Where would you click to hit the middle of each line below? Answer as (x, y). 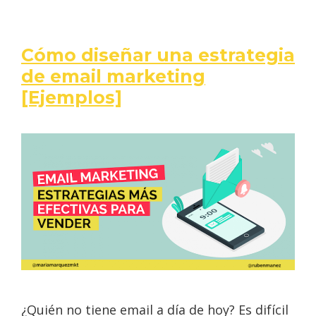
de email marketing (113, 76)
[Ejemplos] (72, 97)
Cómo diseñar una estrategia (158, 55)
